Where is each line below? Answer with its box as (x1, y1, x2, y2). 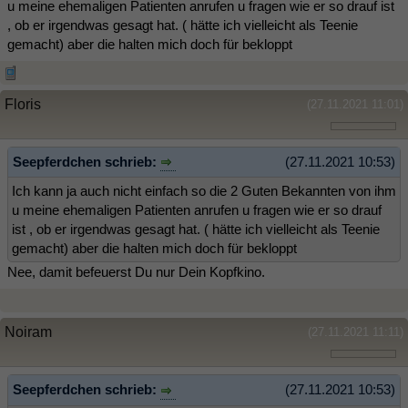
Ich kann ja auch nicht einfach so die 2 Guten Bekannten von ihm (12, 183, 396, 199)
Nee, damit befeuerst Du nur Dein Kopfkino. (7, 264, 265, 280)
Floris (5, 96, 41, 112)
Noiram (5, 324, 52, 341)
